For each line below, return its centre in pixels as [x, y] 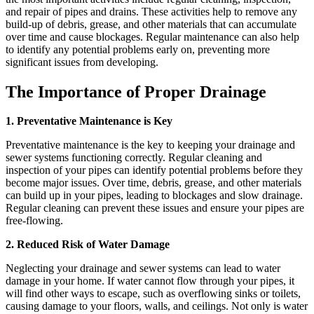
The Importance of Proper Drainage [136, 91]
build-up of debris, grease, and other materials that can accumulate [151, 24]
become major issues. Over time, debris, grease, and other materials [153, 183]
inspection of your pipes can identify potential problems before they [154, 170]
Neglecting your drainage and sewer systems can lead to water [143, 268]
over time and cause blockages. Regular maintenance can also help [152, 36]
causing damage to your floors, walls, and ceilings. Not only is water [157, 306]
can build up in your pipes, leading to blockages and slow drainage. [154, 196]
